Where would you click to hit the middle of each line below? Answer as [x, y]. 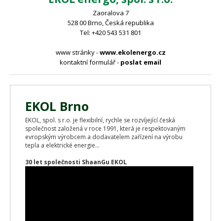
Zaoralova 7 [110, 13]
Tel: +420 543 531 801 [110, 33]
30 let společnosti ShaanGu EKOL [76, 162]
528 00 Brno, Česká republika [110, 23]
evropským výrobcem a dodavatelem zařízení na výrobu [104, 137]
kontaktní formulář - [90, 62]
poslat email [141, 62]
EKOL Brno [57, 106]
